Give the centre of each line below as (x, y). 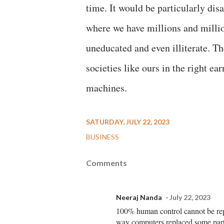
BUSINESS (102, 137)
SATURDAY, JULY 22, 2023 (128, 122)
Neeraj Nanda (139, 197)
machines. (106, 88)
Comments (106, 163)
